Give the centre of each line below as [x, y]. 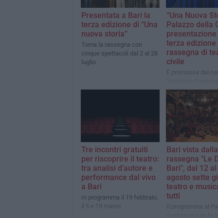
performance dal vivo [118, 177]
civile [175, 61]
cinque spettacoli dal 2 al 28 [119, 53]
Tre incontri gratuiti [114, 149]
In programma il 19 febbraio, [119, 197]
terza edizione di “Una [119, 24]
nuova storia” [104, 34]
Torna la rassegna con [111, 44]
